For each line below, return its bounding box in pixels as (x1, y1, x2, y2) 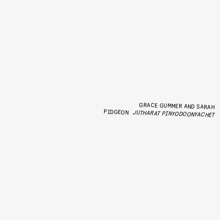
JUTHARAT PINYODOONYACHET (132, 109, 215, 118)
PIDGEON (104, 108, 129, 116)
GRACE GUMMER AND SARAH (139, 101, 215, 110)
